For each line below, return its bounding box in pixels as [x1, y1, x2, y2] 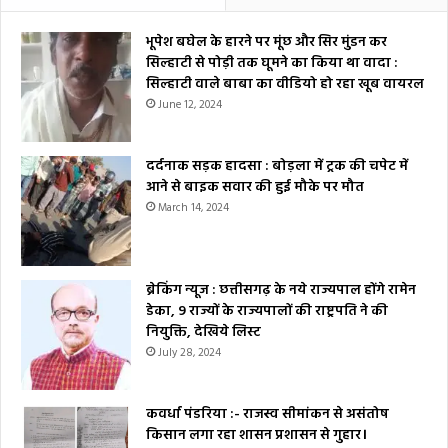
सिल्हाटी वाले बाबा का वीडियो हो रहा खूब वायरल [146, 73, 424, 97]
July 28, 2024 [158, 344, 221, 363]
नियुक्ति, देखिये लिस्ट [146, 321, 261, 345]
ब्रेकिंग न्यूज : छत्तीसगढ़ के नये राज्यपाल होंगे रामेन [146, 279, 416, 303]
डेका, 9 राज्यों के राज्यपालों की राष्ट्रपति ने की [146, 300, 388, 324]
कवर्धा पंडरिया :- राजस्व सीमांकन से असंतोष [146, 403, 389, 427]
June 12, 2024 [158, 96, 222, 115]
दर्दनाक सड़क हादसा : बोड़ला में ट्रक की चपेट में [146, 155, 408, 179]
